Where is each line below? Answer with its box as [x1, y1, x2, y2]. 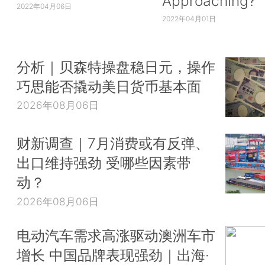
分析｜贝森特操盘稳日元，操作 [17, 57, 215, 76]
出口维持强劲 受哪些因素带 [17, 154, 191, 172]
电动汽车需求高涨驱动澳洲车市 [17, 226, 215, 244]
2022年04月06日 [17, 1, 72, 11]
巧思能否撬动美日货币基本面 [17, 77, 201, 95]
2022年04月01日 [161, 14, 216, 23]
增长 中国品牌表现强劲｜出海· [17, 245, 209, 264]
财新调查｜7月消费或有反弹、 [17, 134, 209, 153]
